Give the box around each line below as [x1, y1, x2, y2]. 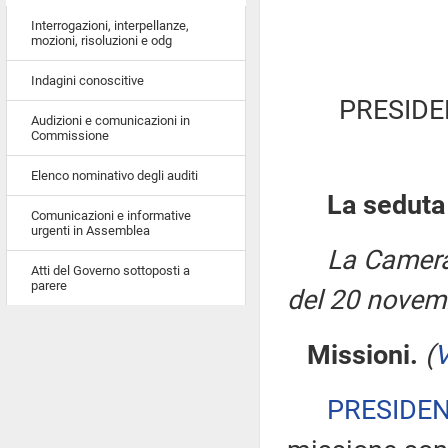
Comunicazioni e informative [31, 208, 191, 223]
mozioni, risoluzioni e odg [31, 33, 172, 48]
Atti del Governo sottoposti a [31, 263, 190, 278]
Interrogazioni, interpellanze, [31, 18, 189, 33]
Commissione [31, 128, 109, 143]
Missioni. [307, 339, 418, 371]
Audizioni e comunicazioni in [31, 113, 190, 128]
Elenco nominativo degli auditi [31, 168, 198, 183]
